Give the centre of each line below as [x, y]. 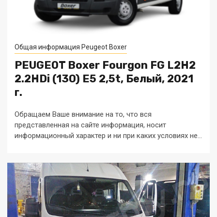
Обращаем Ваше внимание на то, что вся [83, 114]
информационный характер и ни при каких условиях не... [108, 136]
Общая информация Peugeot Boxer [71, 47]
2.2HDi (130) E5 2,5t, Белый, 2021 [104, 79]
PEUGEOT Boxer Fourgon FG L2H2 [105, 65]
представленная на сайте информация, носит [90, 125]
